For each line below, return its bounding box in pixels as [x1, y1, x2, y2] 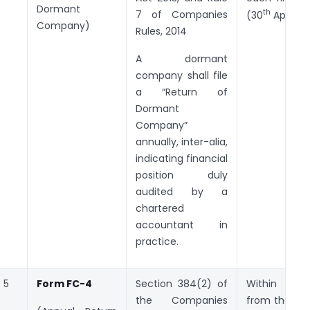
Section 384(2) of [136, 276, 228, 291]
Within [246, 276, 292, 291]
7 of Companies [136, 7, 228, 21]
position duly [136, 167, 228, 182]
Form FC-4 [37, 276, 92, 291]
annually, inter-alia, [136, 134, 228, 149]
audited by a [136, 184, 228, 199]
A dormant [136, 51, 228, 66]
